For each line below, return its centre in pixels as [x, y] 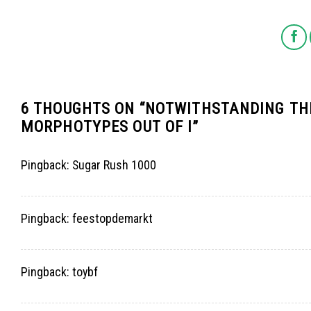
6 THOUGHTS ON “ [83, 109]
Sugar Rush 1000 [114, 165]
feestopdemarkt [112, 219]
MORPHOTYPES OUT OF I [107, 127]
